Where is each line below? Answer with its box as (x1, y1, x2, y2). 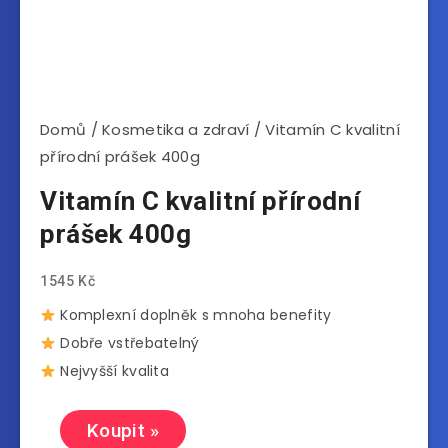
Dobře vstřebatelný (55, 333, 200, 354)
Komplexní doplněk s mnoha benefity (55, 305, 332, 326)
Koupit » (87, 419, 160, 443)
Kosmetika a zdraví (102, 119, 250, 141)
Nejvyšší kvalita (55, 361, 170, 382)
